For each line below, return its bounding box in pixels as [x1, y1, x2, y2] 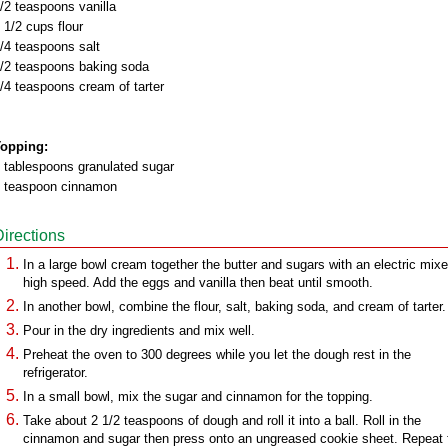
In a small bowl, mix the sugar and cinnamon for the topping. [23, 389, 373, 404]
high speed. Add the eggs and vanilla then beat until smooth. [23, 275, 373, 290]
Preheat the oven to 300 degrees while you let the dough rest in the [23, 347, 411, 362]
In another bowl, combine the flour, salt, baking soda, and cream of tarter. [23, 299, 446, 314]
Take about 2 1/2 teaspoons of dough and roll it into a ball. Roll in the [23, 413, 421, 428]
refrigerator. [23, 365, 88, 380]
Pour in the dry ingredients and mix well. [23, 323, 255, 338]
